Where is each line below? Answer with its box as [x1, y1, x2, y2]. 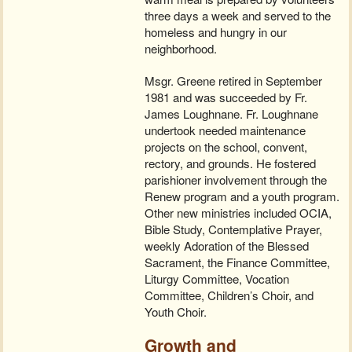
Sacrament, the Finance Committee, [145, 253, 331, 270]
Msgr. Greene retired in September [145, 71, 323, 89]
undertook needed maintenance [145, 121, 306, 138]
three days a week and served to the [145, 6, 332, 24]
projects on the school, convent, [145, 137, 308, 155]
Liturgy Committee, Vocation [145, 269, 290, 287]
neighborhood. [145, 39, 218, 57]
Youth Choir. [145, 302, 207, 320]
